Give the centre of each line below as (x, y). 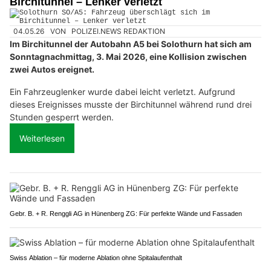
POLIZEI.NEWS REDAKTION (119, 31)
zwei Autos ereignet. (52, 70)
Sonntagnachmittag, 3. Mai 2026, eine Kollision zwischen (128, 57)
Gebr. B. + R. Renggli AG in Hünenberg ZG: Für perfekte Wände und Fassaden (191, 214)
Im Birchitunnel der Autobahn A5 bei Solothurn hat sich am (131, 44)
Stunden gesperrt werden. (62, 117)
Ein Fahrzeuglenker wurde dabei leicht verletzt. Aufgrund (122, 92)
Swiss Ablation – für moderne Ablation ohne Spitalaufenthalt (96, 258)
